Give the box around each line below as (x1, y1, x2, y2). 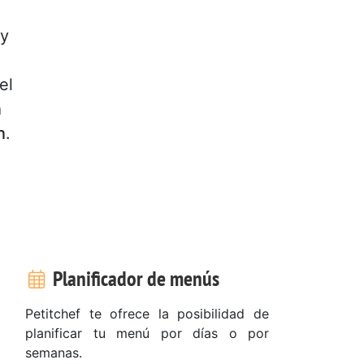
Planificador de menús (48, 264, 219, 292)
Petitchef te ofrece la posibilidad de (25, 305, 269, 322)
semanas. (25, 344, 82, 361)
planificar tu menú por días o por (25, 324, 269, 341)
